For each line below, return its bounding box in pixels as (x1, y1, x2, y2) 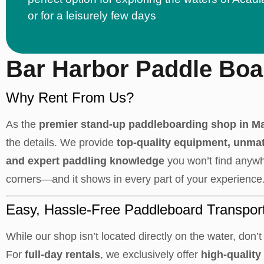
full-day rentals (22, 249, 100, 260)
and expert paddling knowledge (6, 155, 164, 167)
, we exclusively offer (100, 249, 201, 260)
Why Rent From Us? (6, 90, 134, 105)
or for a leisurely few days (28, 9, 156, 22)
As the (6, 118, 39, 130)
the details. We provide (6, 137, 117, 148)
